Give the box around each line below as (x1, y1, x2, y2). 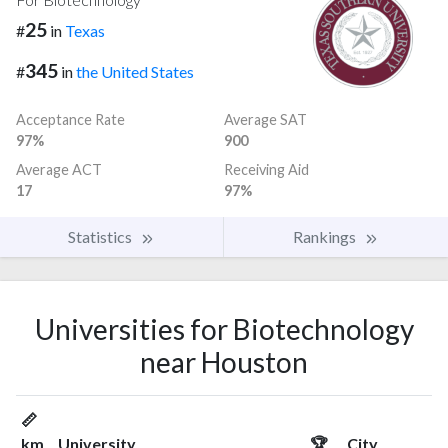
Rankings (293, 226, 359, 246)
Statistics (68, 226, 135, 246)
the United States (76, 61, 194, 81)
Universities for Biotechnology (34, 311, 414, 346)
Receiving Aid (224, 160, 309, 178)
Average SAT (224, 110, 307, 128)
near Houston (140, 344, 308, 379)
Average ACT (16, 160, 102, 178)
